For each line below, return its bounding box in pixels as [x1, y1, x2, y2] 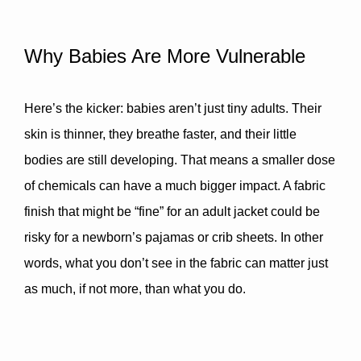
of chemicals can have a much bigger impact [24, 179, 277, 193]
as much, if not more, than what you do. [24, 282, 246, 296]
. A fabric [277, 179, 326, 193]
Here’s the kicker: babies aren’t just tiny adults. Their [24, 102, 322, 115]
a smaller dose [251, 153, 335, 167]
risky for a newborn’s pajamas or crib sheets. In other [24, 230, 323, 244]
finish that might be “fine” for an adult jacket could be [24, 205, 320, 218]
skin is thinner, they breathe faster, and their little [24, 127, 297, 141]
